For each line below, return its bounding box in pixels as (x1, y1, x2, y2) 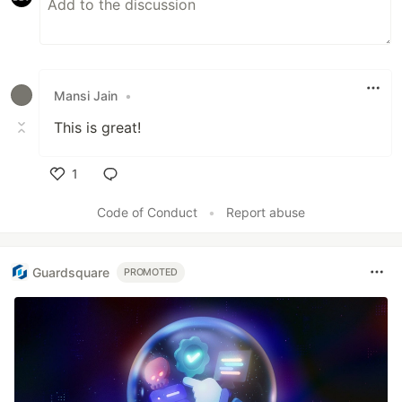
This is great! (54, 118, 141, 137)
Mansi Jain (54, 87, 118, 103)
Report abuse (226, 205, 305, 221)
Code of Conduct (97, 205, 197, 221)
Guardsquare (32, 264, 109, 280)
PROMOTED (124, 266, 179, 278)
